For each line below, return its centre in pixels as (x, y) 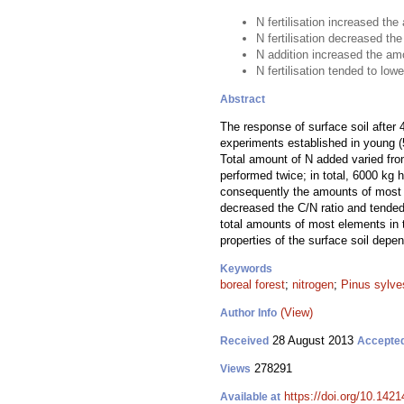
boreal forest (252, 285)
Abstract (243, 99)
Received (244, 341)
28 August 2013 (313, 340)
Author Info (248, 313)
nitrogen (313, 285)
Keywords (246, 269)
